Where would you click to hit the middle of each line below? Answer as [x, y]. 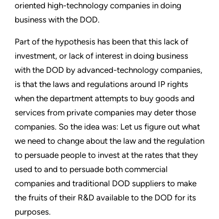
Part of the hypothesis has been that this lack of [101, 41]
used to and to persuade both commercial [91, 169]
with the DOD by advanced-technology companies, [109, 70]
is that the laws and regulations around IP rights [101, 84]
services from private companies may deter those [105, 112]
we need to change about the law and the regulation [109, 141]
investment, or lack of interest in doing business [101, 55]
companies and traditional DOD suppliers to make [106, 183]
